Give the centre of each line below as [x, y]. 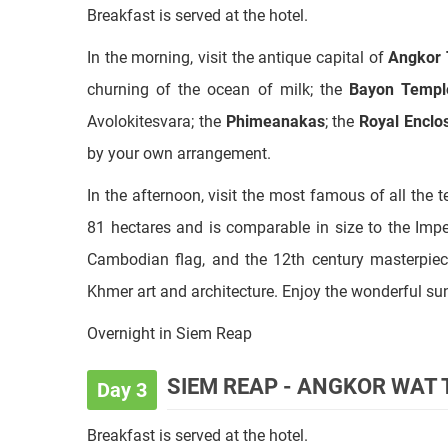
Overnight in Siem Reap [169, 260]
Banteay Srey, [280, 404]
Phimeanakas [275, 48]
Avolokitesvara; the [156, 48]
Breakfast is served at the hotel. [197, 362]
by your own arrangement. [179, 80]
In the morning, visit [158, 404]
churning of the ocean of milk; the [218, 16]
